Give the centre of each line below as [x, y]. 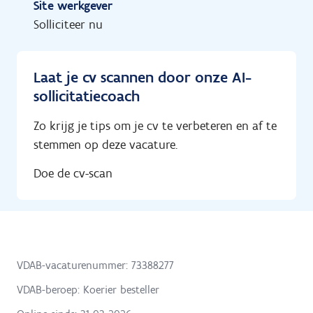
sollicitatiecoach [87, 96]
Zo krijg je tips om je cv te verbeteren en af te [155, 126]
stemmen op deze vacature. [105, 145]
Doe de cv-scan [73, 173]
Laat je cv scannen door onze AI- [143, 77]
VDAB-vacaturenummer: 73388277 [95, 265]
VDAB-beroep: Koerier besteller [88, 289]
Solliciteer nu [68, 24]
